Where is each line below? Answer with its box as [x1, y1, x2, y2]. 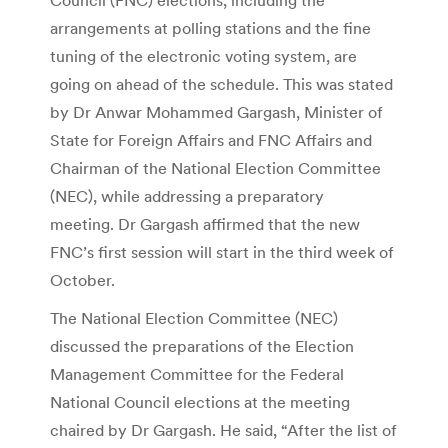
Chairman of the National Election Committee [50, 157, 381, 178]
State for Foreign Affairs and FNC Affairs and [50, 129, 372, 150]
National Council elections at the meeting [50, 391, 350, 412]
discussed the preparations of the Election [50, 335, 354, 356]
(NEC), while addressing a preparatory [50, 185, 324, 206]
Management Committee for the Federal [50, 363, 344, 384]
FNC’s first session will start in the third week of [50, 241, 394, 262]
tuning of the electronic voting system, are [50, 45, 357, 66]
